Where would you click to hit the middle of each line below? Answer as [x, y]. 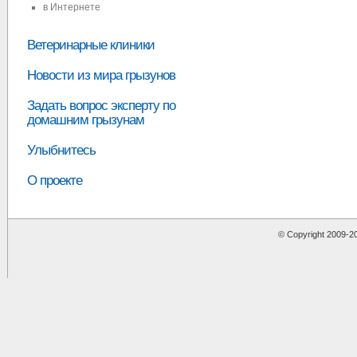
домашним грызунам [86, 120]
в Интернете [72, 7]
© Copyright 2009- [314, 234]
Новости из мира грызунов [101, 75]
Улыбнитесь [61, 150]
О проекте [55, 180]
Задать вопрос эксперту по [101, 106]
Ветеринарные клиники [91, 45]
